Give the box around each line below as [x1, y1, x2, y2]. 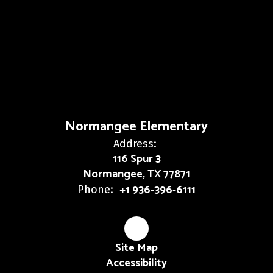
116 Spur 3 [112, 150, 161, 168]
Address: [113, 137, 157, 151]
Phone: [77, 183, 113, 196]
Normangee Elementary [65, 116, 208, 138]
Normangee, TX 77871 [83, 165, 190, 183]
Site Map [115, 239, 158, 257]
